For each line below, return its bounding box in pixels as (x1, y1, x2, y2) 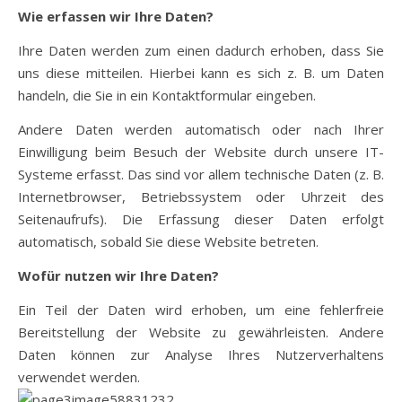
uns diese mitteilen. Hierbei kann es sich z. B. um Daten (18, 64, 384, 82)
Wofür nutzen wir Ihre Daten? (18, 267, 219, 284)
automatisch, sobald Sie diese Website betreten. (18, 232, 319, 250)
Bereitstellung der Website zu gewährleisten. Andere (18, 323, 384, 341)
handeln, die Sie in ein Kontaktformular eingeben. (18, 86, 316, 104)
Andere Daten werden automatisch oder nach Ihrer (18, 120, 384, 138)
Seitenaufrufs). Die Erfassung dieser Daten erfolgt (18, 210, 384, 228)
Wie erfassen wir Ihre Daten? (18, 7, 214, 25)
